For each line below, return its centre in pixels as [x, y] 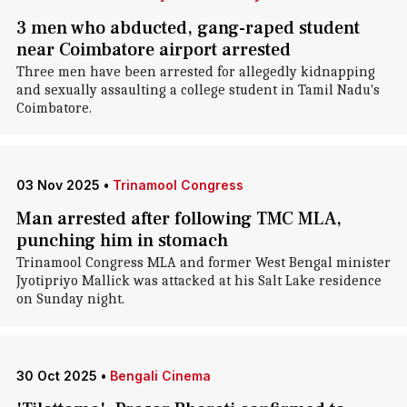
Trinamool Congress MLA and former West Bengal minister [203, 263]
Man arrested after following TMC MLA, [179, 219]
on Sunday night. [70, 299]
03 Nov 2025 [58, 185]
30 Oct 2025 [56, 376]
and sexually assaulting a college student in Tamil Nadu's [198, 90]
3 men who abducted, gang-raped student [188, 28]
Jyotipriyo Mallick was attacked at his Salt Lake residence [199, 281]
